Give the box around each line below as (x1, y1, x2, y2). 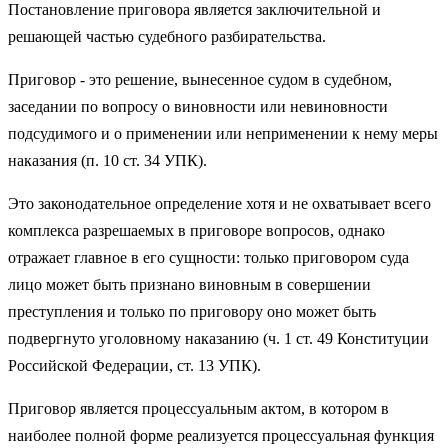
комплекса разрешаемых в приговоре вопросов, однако (8, 222, 385, 240)
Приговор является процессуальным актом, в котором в (8, 400, 389, 418)
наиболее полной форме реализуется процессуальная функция (8, 427, 434, 445)
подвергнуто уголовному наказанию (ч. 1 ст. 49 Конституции (8, 330, 429, 348)
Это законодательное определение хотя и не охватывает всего (8, 195, 431, 213)
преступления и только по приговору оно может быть (8, 303, 376, 321)
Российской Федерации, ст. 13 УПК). (8, 357, 261, 375)
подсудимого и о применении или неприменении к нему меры (8, 125, 438, 143)
